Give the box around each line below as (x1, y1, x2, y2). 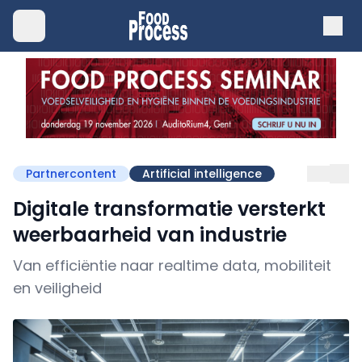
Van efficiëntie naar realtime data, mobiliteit (13, 255, 331, 276)
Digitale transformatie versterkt (13, 195, 326, 222)
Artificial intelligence (142, 165, 262, 182)
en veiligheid (13, 277, 102, 298)
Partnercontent (26, 165, 116, 182)
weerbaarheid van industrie (13, 221, 287, 248)
